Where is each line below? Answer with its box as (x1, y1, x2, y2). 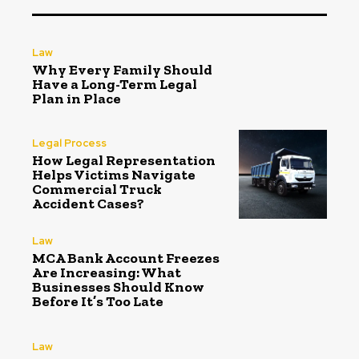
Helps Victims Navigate (32, 166, 196, 184)
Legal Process (32, 136, 107, 151)
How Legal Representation (32, 151, 216, 170)
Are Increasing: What (32, 264, 181, 282)
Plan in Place (32, 89, 121, 107)
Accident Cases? (32, 195, 144, 213)
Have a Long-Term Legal (32, 75, 197, 93)
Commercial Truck (32, 180, 162, 199)
